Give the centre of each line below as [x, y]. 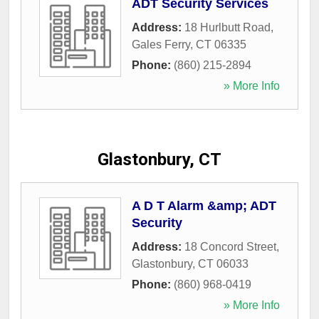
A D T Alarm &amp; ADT [204, 206]
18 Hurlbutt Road [228, 27]
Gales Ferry [161, 45]
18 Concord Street [230, 247]
